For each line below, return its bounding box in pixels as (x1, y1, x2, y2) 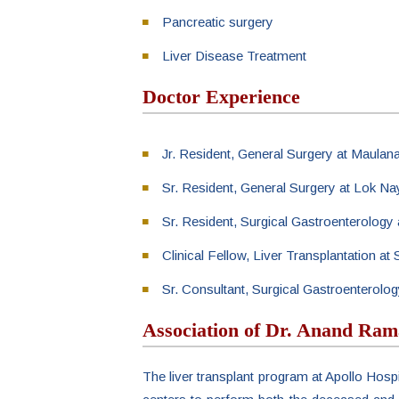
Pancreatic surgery (162, 14, 273, 29)
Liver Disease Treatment (162, 48, 306, 63)
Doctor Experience (142, 85, 300, 108)
